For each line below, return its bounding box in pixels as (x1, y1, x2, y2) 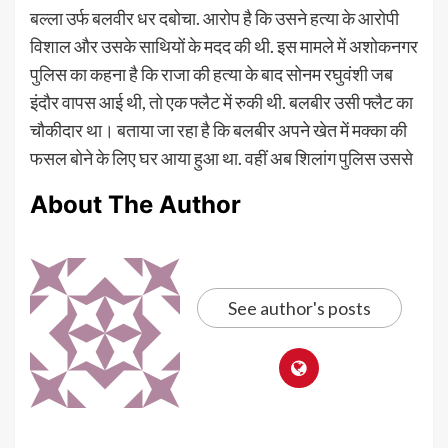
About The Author (30, 189, 241, 219)
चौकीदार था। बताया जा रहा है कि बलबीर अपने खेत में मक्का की (30, 118, 407, 141)
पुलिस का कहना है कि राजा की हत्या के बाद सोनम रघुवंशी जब (30, 62, 393, 85)
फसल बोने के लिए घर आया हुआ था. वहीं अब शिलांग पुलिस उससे (30, 146, 413, 169)
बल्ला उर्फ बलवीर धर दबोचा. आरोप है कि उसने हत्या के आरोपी (30, 6, 399, 29)
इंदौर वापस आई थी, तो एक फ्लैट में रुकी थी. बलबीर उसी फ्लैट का (30, 90, 413, 113)
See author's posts (227, 296, 371, 319)
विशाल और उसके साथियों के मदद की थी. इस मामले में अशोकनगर (30, 34, 418, 57)
